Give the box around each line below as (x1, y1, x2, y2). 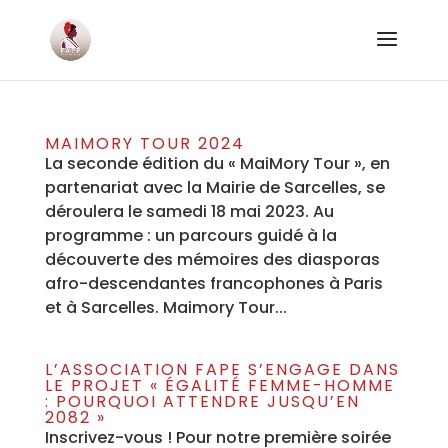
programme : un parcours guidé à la (44, 224, 337, 247)
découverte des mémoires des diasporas (44, 248, 380, 271)
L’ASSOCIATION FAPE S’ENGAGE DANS (44, 358, 400, 381)
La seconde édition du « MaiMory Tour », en (44, 152, 390, 175)
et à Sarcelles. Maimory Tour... (44, 296, 287, 319)
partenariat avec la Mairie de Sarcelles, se (44, 176, 385, 199)
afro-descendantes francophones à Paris (44, 272, 383, 295)
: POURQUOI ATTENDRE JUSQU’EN (44, 390, 360, 413)
